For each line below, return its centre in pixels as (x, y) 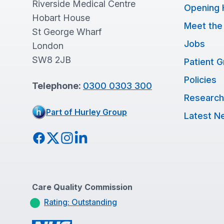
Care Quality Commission (82, 187)
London (48, 46)
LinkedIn (91, 137)
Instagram (81, 137)
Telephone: (57, 86)
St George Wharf (67, 32)
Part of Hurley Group (86, 112)
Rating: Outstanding (80, 202)
